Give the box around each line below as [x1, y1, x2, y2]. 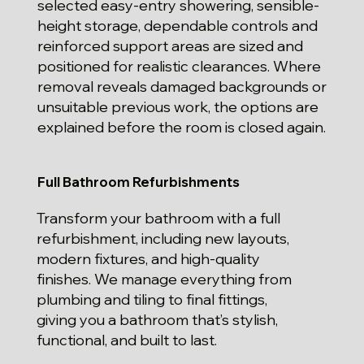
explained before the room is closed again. [37, 117, 327, 136]
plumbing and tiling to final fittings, [37, 290, 268, 310]
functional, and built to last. [37, 331, 218, 350]
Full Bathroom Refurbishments [37, 173, 240, 191]
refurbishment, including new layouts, [37, 229, 290, 249]
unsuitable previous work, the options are [37, 97, 319, 116]
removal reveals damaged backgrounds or [37, 76, 327, 96]
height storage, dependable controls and [37, 15, 318, 35]
